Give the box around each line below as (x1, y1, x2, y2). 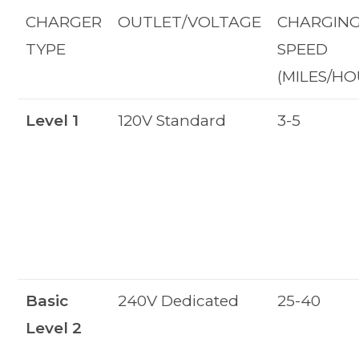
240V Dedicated (118, 291, 240, 310)
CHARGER (26, 12, 103, 31)
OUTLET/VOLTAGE (118, 12, 262, 31)
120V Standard (118, 111, 227, 130)
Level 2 (26, 318, 83, 337)
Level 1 (26, 111, 79, 130)
